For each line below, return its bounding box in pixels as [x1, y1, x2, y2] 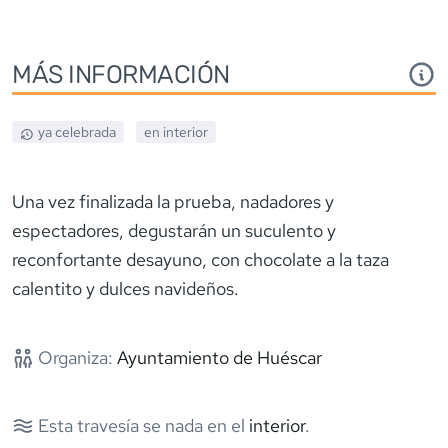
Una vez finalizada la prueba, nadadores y [12, 190, 334, 214]
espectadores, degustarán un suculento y [12, 219, 336, 243]
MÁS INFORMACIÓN [12, 59, 230, 90]
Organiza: [33, 346, 113, 370]
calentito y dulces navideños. [12, 277, 239, 301]
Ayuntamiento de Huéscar [116, 346, 322, 370]
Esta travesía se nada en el [33, 414, 245, 438]
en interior [143, 123, 208, 142]
